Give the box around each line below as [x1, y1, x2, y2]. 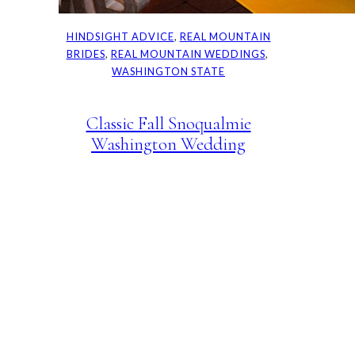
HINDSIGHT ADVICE [66, 30, 174, 44]
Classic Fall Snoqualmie [86, 111, 251, 135]
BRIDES [66, 48, 105, 61]
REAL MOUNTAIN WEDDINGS [110, 48, 265, 61]
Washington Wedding [91, 132, 246, 155]
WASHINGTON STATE [112, 65, 226, 78]
